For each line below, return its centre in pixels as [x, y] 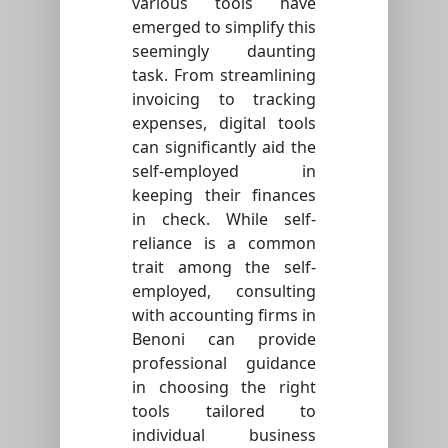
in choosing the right [224, 386]
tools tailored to [224, 410]
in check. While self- [224, 218]
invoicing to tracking [224, 98]
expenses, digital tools [224, 122]
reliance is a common [224, 242]
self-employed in [224, 170]
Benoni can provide [224, 338]
